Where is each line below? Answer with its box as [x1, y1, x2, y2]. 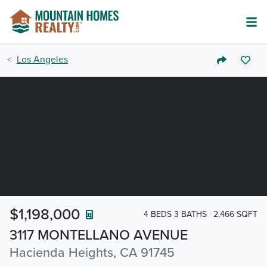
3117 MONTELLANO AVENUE [10, 226, 188, 244]
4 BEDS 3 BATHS [144, 209, 207, 219]
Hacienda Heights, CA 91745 [10, 245, 175, 260]
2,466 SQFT [213, 209, 257, 219]
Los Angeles [17, 54, 68, 66]
